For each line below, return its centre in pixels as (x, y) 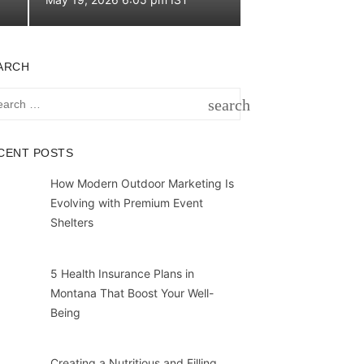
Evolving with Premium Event (126, 203)
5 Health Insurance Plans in (122, 273)
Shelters (71, 222)
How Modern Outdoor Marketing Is (142, 183)
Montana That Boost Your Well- (132, 292)
